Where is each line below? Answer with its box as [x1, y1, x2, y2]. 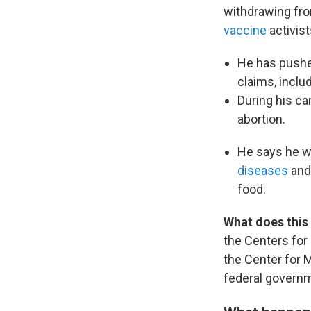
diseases [237, 163, 288, 178]
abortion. [237, 112, 285, 126]
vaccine [224, 23, 267, 37]
